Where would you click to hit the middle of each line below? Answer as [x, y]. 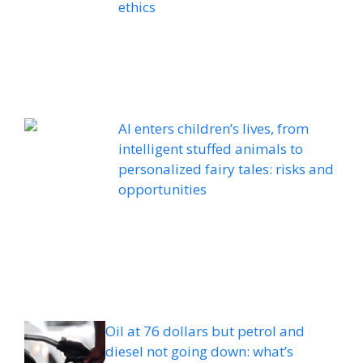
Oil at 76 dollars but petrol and [205, 331]
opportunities [163, 189]
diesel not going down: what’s [199, 351]
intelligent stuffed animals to [211, 148]
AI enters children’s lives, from [214, 128]
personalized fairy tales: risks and [226, 169]
